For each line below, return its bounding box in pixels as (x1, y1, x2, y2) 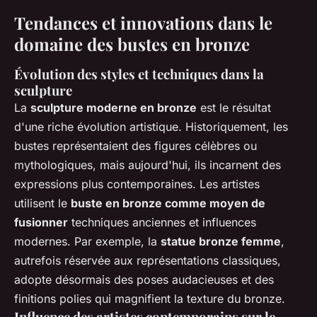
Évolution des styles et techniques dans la (14, 65, 264, 83)
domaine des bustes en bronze (14, 33, 250, 56)
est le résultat (197, 100, 271, 115)
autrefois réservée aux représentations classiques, (14, 253, 281, 268)
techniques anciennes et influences (68, 215, 256, 230)
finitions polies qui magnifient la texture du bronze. (14, 292, 285, 306)
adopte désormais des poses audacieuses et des (14, 272, 274, 287)
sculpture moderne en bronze (30, 100, 197, 115)
